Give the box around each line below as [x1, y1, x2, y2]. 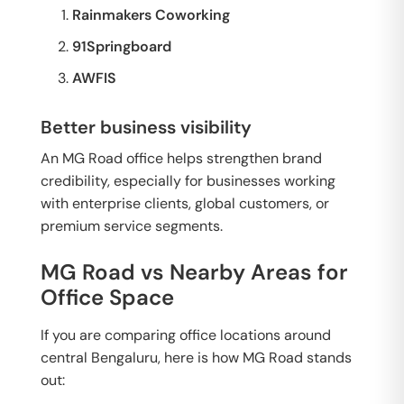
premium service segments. [41, 216, 223, 235]
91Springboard [72, 37, 171, 56]
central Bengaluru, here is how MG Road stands [41, 348, 352, 367]
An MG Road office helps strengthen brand [41, 149, 322, 168]
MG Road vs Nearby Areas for [41, 258, 348, 286]
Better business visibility [41, 115, 252, 139]
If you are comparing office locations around [41, 326, 331, 344]
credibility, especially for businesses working [41, 171, 335, 190]
